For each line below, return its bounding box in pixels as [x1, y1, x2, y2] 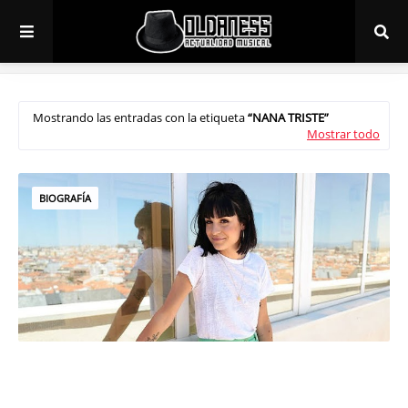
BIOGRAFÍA [39, 191, 91, 205]
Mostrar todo [307, 126, 380, 142]
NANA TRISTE [252, 109, 324, 126]
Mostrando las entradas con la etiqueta [33, 109, 248, 126]
